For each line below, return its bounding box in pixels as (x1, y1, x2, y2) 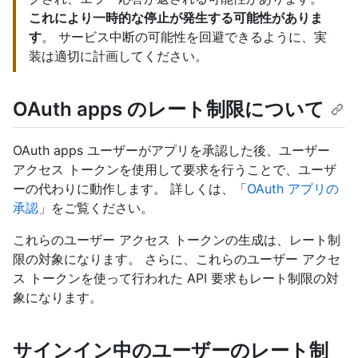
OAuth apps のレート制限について (13, 97, 324, 121)
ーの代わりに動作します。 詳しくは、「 (13, 181, 247, 197)
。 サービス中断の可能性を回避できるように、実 (42, 29, 327, 45)
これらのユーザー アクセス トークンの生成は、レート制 (13, 232, 340, 249)
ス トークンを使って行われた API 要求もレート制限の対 (13, 270, 339, 287)
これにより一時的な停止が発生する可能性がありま (29, 10, 323, 26)
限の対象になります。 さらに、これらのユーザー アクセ (13, 251, 340, 268)
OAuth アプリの (247, 181, 339, 197)
